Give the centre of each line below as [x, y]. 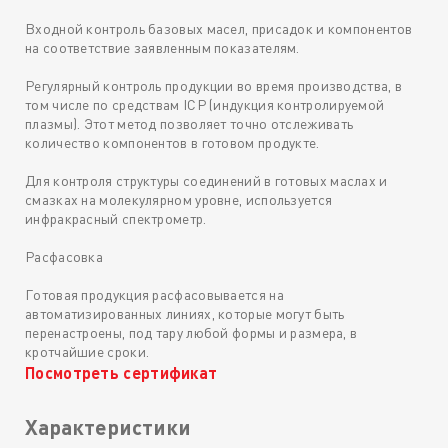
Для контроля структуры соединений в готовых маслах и [206, 181]
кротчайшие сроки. [87, 352]
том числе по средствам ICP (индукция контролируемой [205, 105]
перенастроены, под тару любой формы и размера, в [191, 333]
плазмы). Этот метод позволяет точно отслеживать [189, 124]
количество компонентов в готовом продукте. [172, 143]
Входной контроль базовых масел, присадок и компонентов [219, 29]
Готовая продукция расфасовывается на [154, 295]
